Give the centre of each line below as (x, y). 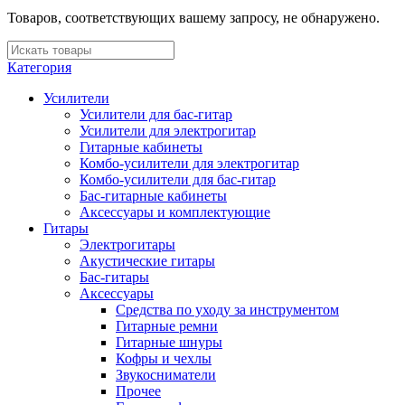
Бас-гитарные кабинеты (153, 195)
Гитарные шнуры (169, 342)
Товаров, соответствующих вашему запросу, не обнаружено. (193, 17)
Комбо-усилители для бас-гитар (178, 179)
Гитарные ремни (167, 325)
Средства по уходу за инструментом (227, 309)
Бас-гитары (114, 277)
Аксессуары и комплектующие (175, 212)
